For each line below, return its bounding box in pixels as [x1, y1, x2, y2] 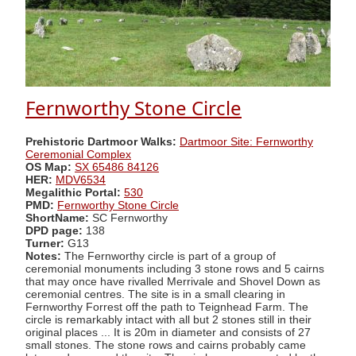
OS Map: [25, 161, 72, 173]
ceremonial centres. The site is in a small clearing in [25, 288, 285, 300]
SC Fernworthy [89, 211, 168, 224]
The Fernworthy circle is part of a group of [61, 250, 276, 262]
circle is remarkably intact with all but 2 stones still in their [25, 313, 311, 326]
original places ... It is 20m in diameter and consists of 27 [25, 326, 311, 339]
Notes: [25, 250, 61, 262]
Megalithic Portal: [25, 186, 121, 199]
